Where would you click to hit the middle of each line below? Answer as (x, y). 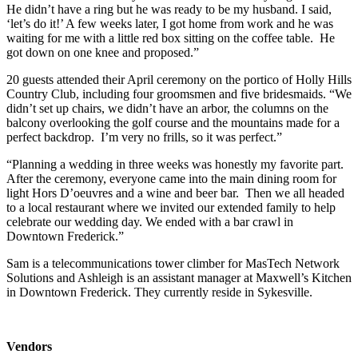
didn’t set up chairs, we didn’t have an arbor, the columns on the (167, 108)
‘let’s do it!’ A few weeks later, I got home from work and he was (170, 23)
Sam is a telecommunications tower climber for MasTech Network (173, 263)
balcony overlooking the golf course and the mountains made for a (173, 122)
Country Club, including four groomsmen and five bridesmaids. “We (179, 93)
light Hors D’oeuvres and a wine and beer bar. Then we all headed (175, 193)
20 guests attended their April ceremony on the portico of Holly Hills (179, 79)
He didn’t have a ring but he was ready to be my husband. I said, (169, 9)
